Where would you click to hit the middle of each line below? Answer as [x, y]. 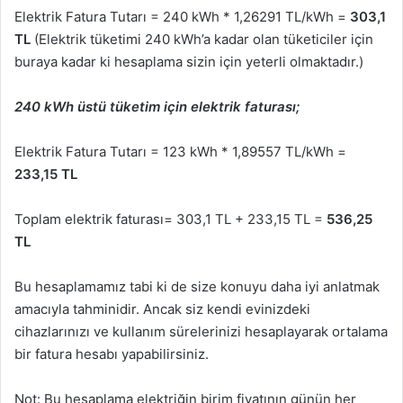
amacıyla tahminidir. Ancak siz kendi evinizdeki [162, 309]
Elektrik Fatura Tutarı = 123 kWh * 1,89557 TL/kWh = [180, 152]
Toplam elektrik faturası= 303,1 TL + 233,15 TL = [170, 219]
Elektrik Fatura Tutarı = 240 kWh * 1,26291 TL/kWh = [182, 17]
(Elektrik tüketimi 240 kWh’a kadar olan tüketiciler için [202, 40]
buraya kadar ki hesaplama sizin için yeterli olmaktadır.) [189, 62]
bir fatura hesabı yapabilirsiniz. [112, 354]
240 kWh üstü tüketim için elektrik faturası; [157, 107]
